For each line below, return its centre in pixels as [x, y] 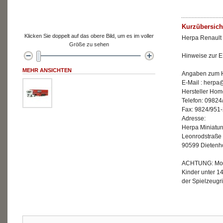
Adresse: [194, 118]
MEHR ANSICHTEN [47, 70]
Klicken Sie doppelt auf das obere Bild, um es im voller [89, 36]
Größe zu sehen [89, 44]
